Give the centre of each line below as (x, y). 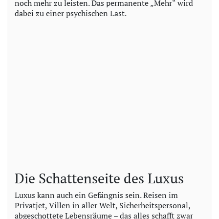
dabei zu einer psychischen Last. (71, 13)
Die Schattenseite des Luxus (99, 178)
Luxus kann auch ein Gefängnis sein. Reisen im (96, 195)
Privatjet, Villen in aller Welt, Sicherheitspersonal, (102, 206)
